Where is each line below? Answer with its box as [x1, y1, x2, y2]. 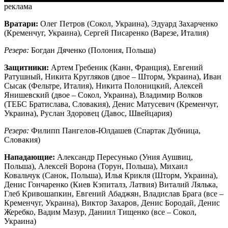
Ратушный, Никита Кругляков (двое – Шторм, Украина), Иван [4, 72, 221, 81]
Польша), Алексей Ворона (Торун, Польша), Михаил [4, 162, 188, 171]
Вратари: [4, 19, 38, 28]
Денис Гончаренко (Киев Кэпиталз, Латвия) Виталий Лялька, [4, 180, 218, 189]
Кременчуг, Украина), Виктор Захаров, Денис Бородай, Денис [4, 198, 220, 208]
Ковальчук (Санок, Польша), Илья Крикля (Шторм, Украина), [4, 171, 218, 180]
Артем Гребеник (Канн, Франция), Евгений [51, 63, 203, 72]
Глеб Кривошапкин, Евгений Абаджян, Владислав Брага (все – [4, 189, 223, 198]
